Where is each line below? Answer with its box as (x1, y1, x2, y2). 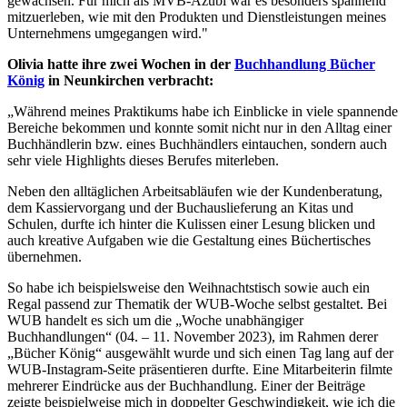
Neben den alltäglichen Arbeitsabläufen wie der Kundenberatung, (7, 184, 382, 200)
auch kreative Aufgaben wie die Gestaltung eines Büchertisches (7, 233, 371, 249)
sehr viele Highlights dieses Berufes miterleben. (7, 153, 279, 169)
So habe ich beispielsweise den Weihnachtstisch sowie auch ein (7, 280, 370, 296)
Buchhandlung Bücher (234, 56, 375, 73)
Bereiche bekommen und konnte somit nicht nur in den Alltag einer (7, 120, 392, 136)
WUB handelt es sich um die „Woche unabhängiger (7, 313, 303, 329)
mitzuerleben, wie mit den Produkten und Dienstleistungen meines (7, 9, 386, 25)
